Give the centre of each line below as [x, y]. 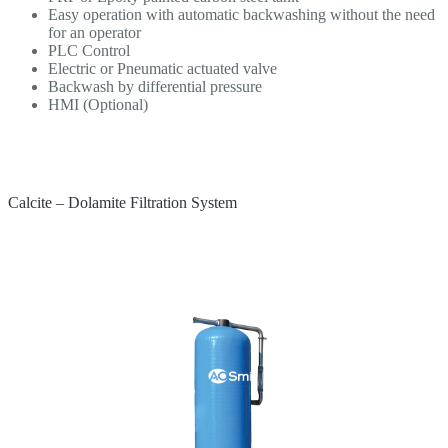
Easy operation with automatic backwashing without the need [241, 15]
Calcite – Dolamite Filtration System [122, 203]
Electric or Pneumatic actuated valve [162, 69]
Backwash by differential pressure [155, 87]
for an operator [94, 33]
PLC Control [89, 51]
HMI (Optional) [98, 105]
